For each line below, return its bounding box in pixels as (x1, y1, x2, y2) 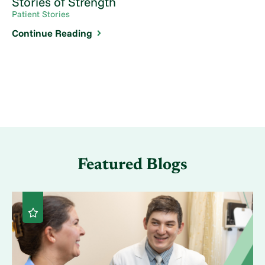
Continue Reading (12, 27, 93, 39)
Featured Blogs (77, 157, 188, 174)
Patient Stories (12, 8, 70, 20)
